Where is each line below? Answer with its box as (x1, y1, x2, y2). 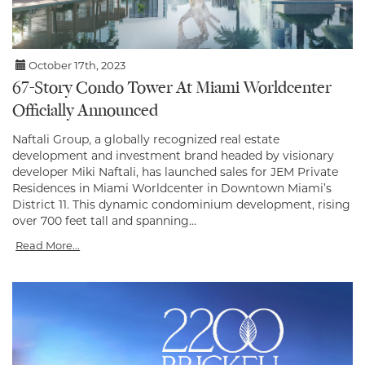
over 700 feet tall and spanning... (12, 213, 196, 229)
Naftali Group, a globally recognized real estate (12, 132, 279, 147)
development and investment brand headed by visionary (12, 148, 334, 164)
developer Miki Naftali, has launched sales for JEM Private (12, 165, 338, 180)
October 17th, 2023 (26, 59, 126, 73)
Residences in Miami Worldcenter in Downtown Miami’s (12, 181, 332, 196)
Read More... (15, 239, 81, 253)
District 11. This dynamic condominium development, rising (12, 197, 350, 213)
